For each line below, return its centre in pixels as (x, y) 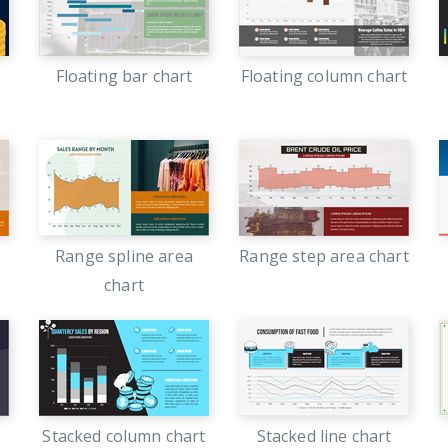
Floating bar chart (124, 76)
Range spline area (124, 256)
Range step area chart (324, 256)
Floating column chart (324, 76)
